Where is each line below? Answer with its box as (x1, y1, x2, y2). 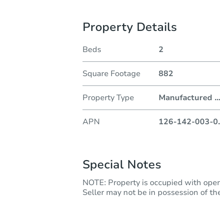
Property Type (82, 92, 134, 103)
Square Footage (82, 68, 140, 79)
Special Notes (82, 156, 161, 172)
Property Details (82, 19, 177, 35)
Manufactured (158, 92, 215, 103)
